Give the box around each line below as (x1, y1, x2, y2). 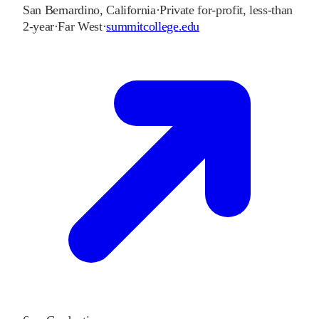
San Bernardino (23, 3, 100, 18)
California (106, 3, 156, 18)
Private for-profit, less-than (159, 3, 293, 18)
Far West (58, 19, 103, 34)
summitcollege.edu (106, 19, 200, 34)
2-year (23, 19, 54, 34)
